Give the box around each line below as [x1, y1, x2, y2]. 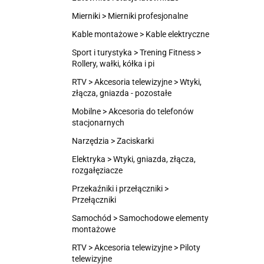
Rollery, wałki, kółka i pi [72, 59, 154, 68]
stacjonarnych [72, 118, 124, 127]
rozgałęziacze [72, 166, 123, 175]
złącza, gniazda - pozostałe [72, 88, 171, 98]
